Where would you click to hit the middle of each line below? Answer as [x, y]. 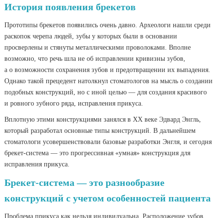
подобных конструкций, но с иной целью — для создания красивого [106, 92]
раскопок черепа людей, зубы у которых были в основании [91, 36]
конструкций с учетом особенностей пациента [108, 198]
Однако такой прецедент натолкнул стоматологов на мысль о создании [109, 81]
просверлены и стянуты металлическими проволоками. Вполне [98, 47]
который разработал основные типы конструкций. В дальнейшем [100, 131]
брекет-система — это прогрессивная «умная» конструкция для [98, 153]
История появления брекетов [70, 7]
